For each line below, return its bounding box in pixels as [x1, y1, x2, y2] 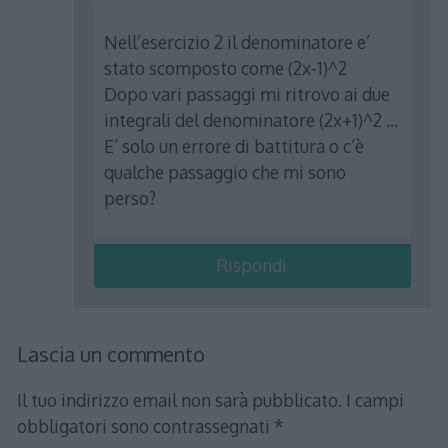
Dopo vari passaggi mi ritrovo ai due [104, 82, 391, 105]
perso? [104, 186, 157, 209]
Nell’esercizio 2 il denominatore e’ [104, 30, 371, 53]
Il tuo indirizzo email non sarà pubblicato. [16, 389, 342, 412]
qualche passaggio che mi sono [104, 160, 347, 183]
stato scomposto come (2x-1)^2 [104, 56, 348, 79]
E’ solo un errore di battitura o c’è [104, 134, 365, 157]
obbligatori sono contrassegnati [16, 415, 274, 438]
